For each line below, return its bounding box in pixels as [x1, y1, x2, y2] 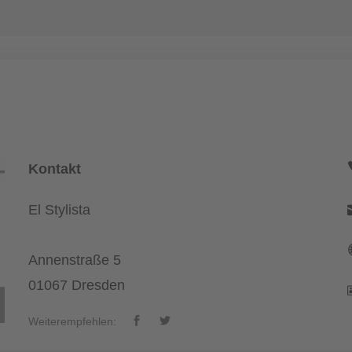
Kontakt [27, 161, 81, 177]
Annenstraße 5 [27, 252, 121, 268]
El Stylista [27, 202, 90, 218]
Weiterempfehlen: [27, 315, 116, 328]
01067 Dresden [27, 277, 125, 293]
